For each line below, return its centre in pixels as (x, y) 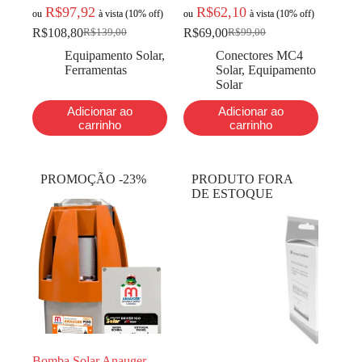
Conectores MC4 (260, 55)
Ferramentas (96, 69)
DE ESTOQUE (233, 193)
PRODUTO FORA (242, 179)
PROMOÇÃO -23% (93, 179)
